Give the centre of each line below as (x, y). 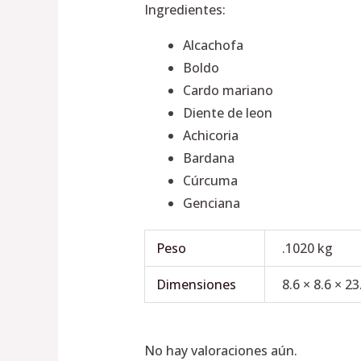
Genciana (211, 203)
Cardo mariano (228, 90)
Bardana (208, 158)
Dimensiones (197, 285)
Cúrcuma (210, 180)
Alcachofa (213, 45)
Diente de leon (227, 112)
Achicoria (210, 135)
